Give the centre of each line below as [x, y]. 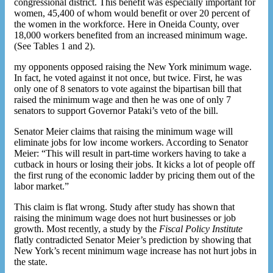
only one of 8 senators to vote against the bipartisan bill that [128, 88]
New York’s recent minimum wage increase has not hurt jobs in [135, 250]
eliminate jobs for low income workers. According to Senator [131, 142]
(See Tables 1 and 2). [55, 46]
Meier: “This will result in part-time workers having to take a [130, 153]
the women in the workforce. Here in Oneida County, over [126, 24]
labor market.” [41, 186]
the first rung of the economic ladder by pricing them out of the [134, 175]
